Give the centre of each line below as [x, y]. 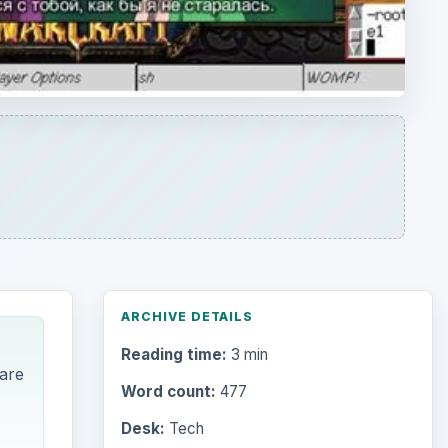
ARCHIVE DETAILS [187, 316]
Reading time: [173, 355]
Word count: [168, 392]
